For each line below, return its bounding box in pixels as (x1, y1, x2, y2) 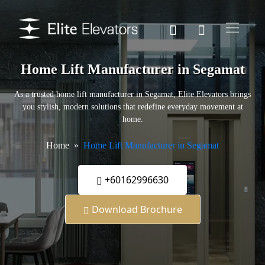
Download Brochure (89, 203, 182, 216)
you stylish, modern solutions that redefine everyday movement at (22, 102, 243, 112)
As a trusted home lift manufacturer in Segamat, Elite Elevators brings (14, 90, 251, 99)
